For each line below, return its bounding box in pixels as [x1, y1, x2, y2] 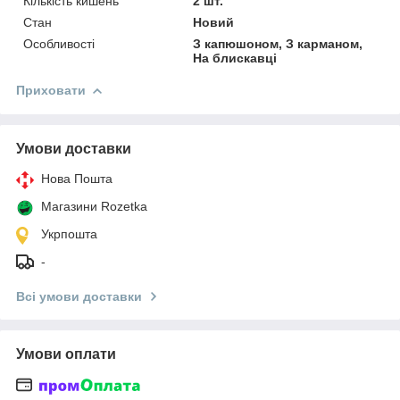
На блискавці [193, 50, 278, 65]
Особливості [23, 36, 95, 51]
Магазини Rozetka [41, 198, 147, 213]
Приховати [16, 82, 86, 97]
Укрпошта [41, 226, 97, 241]
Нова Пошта [41, 171, 112, 186]
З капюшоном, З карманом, [193, 36, 363, 51]
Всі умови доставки [16, 288, 142, 304]
